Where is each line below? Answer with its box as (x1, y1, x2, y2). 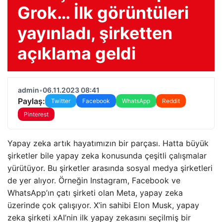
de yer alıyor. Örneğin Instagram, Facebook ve (7, 175, 180, 185)
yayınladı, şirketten (17, 23, 172, 43)
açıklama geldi (17, 43, 136, 63)
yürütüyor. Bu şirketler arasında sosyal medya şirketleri (7, 163, 213, 173)
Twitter (51, 97, 70, 105)
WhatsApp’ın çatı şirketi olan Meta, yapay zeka (7, 188, 183, 198)
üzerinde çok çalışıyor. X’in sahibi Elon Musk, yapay (7, 200, 199, 210)
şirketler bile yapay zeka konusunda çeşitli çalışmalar (7, 151, 207, 161)
